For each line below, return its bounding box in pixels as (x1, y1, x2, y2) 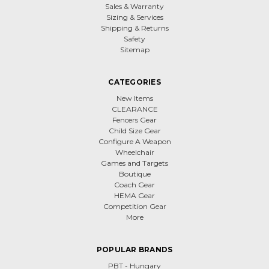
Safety (124, 34, 145, 43)
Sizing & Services (106, 12, 163, 22)
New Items (116, 93, 153, 103)
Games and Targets (101, 158, 168, 168)
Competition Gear (103, 201, 166, 211)
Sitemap (119, 44, 150, 54)
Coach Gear (114, 180, 155, 189)
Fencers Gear (112, 115, 157, 124)
